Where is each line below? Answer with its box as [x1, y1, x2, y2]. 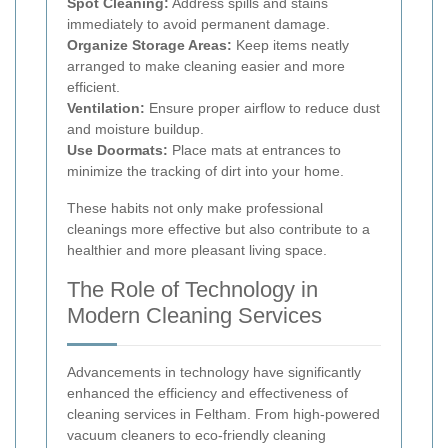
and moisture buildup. [67, 120, 204, 137]
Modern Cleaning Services [67, 302, 322, 328]
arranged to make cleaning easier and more [67, 57, 345, 74]
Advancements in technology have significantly [67, 363, 361, 380]
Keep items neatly [232, 36, 349, 53]
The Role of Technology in [67, 276, 318, 302]
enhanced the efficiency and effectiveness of [67, 384, 348, 401]
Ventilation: [67, 99, 145, 116]
